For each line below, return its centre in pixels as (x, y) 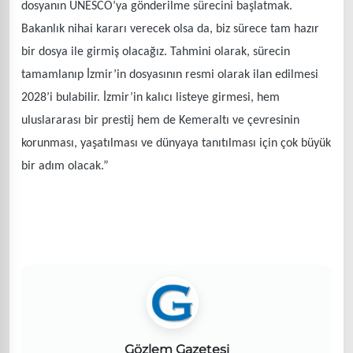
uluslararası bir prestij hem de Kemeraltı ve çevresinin (160, 120)
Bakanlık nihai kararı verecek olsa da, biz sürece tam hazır (170, 29)
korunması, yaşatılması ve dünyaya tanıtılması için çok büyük (176, 143)
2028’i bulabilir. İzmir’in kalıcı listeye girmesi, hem (150, 97)
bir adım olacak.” (65, 166)
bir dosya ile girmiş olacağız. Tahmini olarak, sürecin (156, 52)
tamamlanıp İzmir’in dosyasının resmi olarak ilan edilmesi (170, 74)
